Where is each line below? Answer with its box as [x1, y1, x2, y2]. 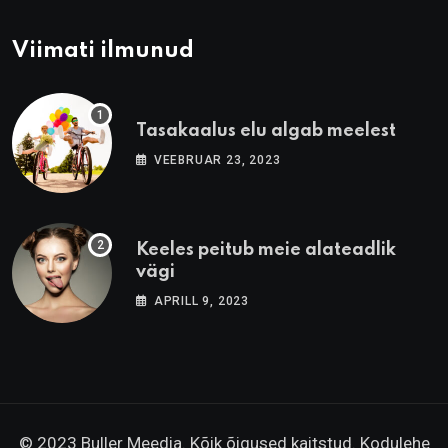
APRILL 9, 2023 [153, 294, 250, 309]
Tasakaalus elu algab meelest [136, 122, 396, 141]
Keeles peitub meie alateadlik [136, 241, 396, 260]
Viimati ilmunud [12, 40, 194, 63]
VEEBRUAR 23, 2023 [153, 153, 281, 168]
